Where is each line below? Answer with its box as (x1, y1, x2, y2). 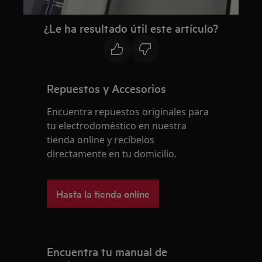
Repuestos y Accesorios (47, 81, 167, 96)
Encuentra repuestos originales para (47, 105, 209, 119)
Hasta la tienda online (56, 187, 150, 201)
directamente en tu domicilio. (47, 147, 177, 161)
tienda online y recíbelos (47, 133, 155, 147)
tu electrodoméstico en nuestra (47, 119, 187, 133)
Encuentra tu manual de (47, 244, 168, 260)
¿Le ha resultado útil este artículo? (44, 20, 218, 36)
